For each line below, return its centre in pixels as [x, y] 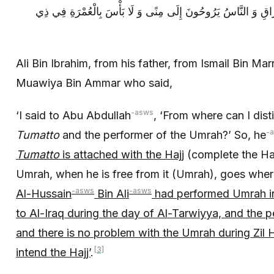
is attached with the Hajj [122, 154]
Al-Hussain [44, 193]
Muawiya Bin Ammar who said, [94, 83]
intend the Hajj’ [53, 252]
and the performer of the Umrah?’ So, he [163, 135]
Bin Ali [112, 193]
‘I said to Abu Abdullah [73, 115]
